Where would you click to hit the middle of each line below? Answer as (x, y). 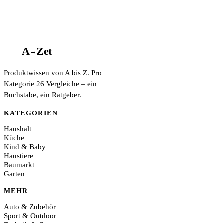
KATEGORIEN (31, 113)
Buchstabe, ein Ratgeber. (43, 95)
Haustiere (19, 156)
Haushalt (18, 129)
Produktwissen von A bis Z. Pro (53, 73)
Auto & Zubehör (30, 207)
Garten (14, 173)
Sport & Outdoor (30, 216)
